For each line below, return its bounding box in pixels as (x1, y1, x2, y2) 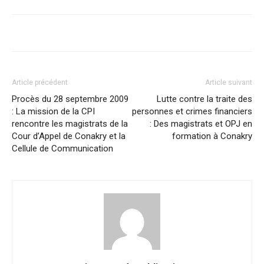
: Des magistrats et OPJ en (150, 118, 252, 129)
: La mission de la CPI (12, 106, 95, 117)
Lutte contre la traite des (157, 94, 252, 104)
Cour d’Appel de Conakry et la (12, 131, 126, 141)
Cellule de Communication (12, 143, 113, 154)
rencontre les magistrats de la (12, 118, 128, 129)
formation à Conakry (172, 131, 252, 141)
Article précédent (12, 78, 68, 87)
